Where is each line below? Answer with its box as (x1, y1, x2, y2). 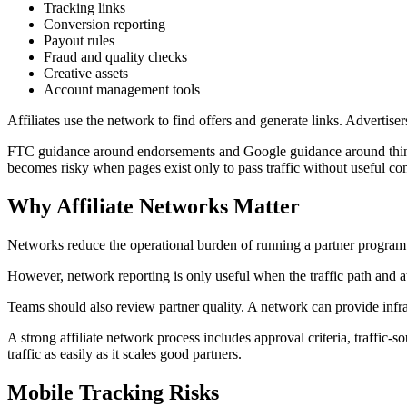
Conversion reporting (44, 16, 165, 33)
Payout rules (44, 33, 114, 49)
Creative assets (44, 65, 128, 82)
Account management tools (44, 82, 200, 98)
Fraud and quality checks (44, 49, 187, 65)
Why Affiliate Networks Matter (7, 194, 300, 219)
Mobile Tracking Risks (7, 380, 219, 404)
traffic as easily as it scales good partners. (7, 346, 242, 362)
